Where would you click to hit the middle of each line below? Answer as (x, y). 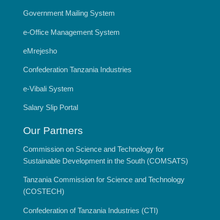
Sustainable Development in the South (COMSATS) (106, 161)
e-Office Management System (72, 32)
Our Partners (53, 130)
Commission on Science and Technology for (94, 149)
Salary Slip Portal (51, 108)
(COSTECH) (44, 192)
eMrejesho (40, 51)
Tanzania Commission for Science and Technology (104, 180)
